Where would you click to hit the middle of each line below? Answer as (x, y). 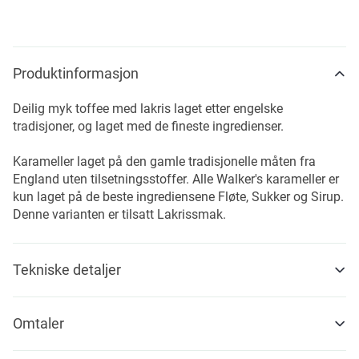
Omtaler (38, 323)
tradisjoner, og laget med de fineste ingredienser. (148, 126)
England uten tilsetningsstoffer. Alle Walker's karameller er (176, 179)
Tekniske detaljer (67, 270)
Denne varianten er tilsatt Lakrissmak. (119, 214)
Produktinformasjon (76, 73)
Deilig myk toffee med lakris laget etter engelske (148, 109)
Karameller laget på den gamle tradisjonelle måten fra (164, 161)
